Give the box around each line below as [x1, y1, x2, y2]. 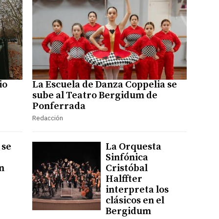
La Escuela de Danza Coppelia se [32, 78, 177, 91]
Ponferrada [32, 100, 86, 112]
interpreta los [105, 183, 169, 196]
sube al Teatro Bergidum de [32, 89, 157, 102]
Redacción [32, 113, 63, 122]
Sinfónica [105, 151, 148, 164]
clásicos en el [105, 194, 164, 207]
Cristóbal [105, 162, 148, 175]
